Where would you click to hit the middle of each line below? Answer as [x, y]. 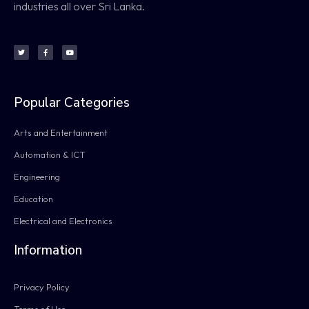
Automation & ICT [50, 154]
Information [48, 250]
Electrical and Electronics [63, 220]
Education [33, 198]
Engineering [37, 176]
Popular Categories [72, 102]
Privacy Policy [42, 287]
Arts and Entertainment [61, 132]
